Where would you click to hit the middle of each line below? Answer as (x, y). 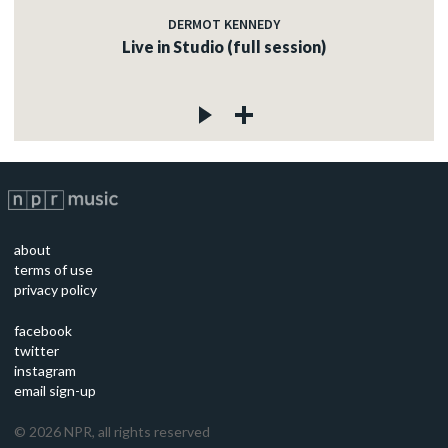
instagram (45, 371)
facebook (43, 331)
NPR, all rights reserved (135, 432)
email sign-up (55, 391)
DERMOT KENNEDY (224, 24)
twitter (36, 351)
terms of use (53, 270)
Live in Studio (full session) (224, 47)
